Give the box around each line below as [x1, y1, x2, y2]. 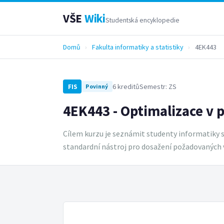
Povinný [85, 82, 108, 90]
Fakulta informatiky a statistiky [91, 42, 183, 51]
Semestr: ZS [139, 81, 176, 91]
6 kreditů [112, 81, 139, 91]
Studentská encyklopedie [105, 16, 179, 25]
